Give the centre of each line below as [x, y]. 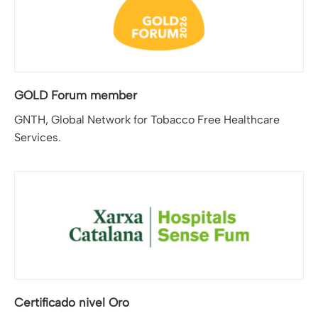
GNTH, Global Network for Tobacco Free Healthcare [147, 120]
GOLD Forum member [76, 95]
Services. [38, 138]
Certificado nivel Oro [72, 302]
